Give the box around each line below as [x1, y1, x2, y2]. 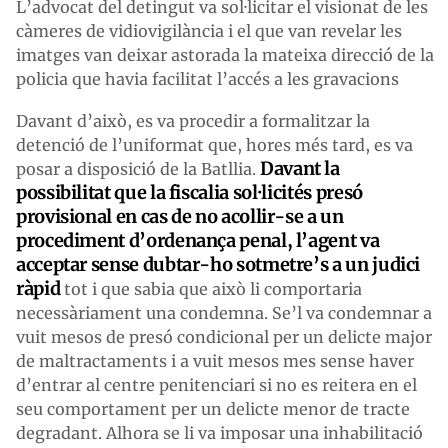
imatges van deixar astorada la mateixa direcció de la [16, 44, 434, 65]
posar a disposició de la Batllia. [16, 158, 260, 179]
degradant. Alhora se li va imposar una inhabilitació [16, 422, 423, 443]
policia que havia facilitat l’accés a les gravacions [16, 68, 399, 89]
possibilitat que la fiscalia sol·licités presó [16, 180, 363, 204]
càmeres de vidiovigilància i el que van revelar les [16, 20, 402, 41]
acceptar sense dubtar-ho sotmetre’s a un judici [16, 252, 421, 276]
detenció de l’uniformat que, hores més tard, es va [16, 134, 413, 155]
